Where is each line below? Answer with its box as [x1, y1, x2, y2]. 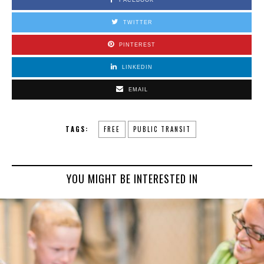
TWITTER [123, 19, 153, 26]
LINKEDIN [122, 64, 153, 71]
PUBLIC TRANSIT [133, 124, 191, 134]
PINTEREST [119, 42, 156, 48]
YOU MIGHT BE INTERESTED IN [66, 171, 198, 187]
